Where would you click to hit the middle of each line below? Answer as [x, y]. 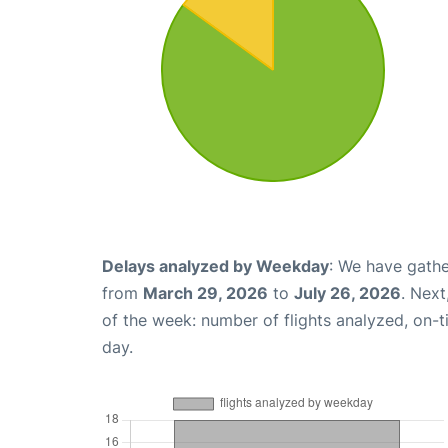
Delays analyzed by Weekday [215, 266]
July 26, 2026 [347, 293]
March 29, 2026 [205, 293]
